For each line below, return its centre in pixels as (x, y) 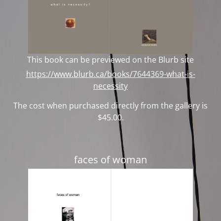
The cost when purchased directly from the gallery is (110, 105)
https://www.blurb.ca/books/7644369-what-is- (110, 74)
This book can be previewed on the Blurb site (110, 59)
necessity (110, 86)
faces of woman (110, 159)
